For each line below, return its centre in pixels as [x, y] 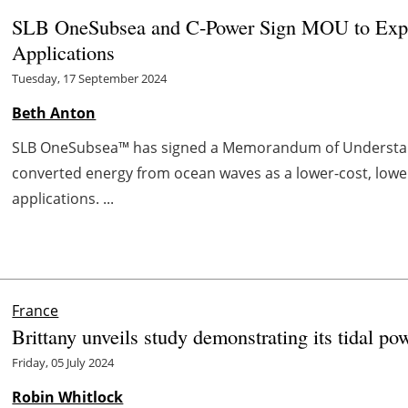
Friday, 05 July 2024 [63, 362]
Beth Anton [54, 112]
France [36, 310]
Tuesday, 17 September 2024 [90, 78]
